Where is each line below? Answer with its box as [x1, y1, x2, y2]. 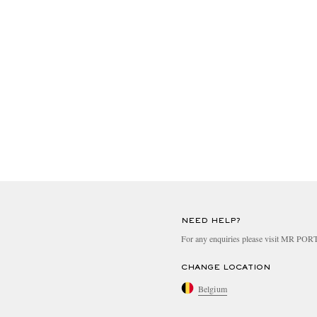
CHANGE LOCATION [181, 263, 270, 271]
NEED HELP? [181, 217, 241, 224]
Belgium [198, 283, 227, 295]
